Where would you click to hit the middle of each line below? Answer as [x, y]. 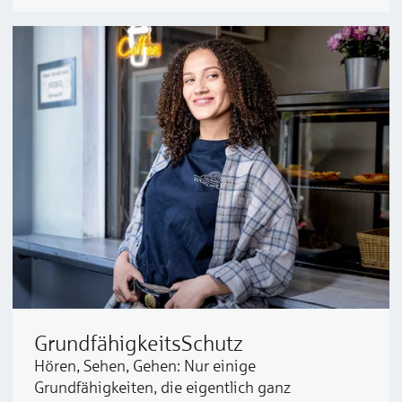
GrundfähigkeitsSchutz [139, 343]
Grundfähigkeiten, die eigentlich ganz [162, 387]
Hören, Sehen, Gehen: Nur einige [145, 366]
